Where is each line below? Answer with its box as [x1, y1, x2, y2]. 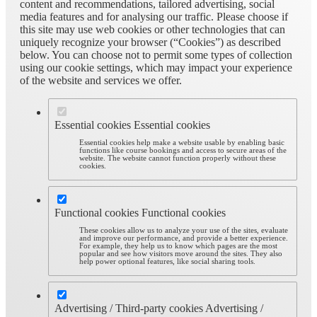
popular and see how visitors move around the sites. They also [79, 250, 283, 258]
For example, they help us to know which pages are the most [79, 242, 278, 250]
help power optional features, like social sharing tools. [79, 258, 256, 266]
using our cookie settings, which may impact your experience [20, 61, 292, 74]
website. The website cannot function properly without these [79, 154, 277, 163]
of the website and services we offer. [20, 74, 182, 86]
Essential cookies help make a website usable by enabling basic [79, 139, 285, 147]
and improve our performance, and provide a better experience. [79, 234, 289, 243]
